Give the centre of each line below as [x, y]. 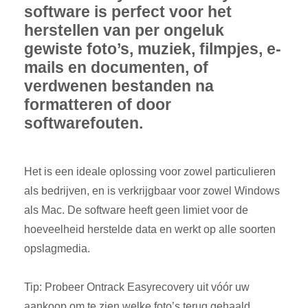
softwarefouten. [84, 123]
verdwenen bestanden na [119, 86]
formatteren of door [98, 105]
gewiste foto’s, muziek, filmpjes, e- [153, 49]
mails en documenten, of [116, 68]
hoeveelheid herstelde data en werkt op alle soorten [150, 230]
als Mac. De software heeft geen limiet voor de [136, 210]
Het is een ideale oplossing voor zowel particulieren [150, 172]
